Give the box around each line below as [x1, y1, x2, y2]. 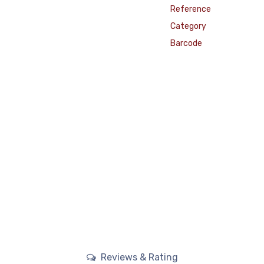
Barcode [170, 38, 202, 48]
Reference [170, 4, 211, 14]
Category [170, 21, 206, 31]
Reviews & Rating [98, 251, 178, 263]
